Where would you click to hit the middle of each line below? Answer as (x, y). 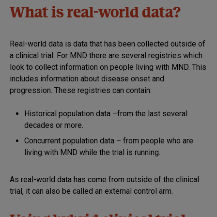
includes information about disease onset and (87, 78)
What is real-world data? (95, 14)
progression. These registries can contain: (81, 90)
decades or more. (54, 125)
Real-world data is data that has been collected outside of (108, 44)
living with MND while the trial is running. (92, 152)
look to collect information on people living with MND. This (108, 67)
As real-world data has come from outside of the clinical (104, 179)
